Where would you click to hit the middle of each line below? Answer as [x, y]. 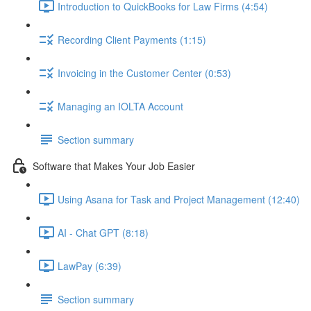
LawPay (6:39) [90, 266]
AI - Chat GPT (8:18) [103, 232]
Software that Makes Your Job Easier [114, 166]
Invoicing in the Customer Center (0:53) [144, 73]
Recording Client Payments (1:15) [132, 39]
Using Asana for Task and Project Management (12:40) [179, 199]
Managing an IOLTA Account [120, 106]
